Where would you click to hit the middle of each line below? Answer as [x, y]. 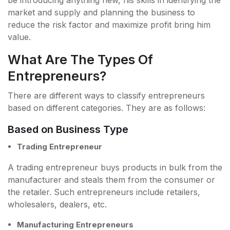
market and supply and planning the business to [101, 13]
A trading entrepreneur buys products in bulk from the [115, 168]
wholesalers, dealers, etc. [57, 205]
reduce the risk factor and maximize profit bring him [109, 25]
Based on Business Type [68, 130]
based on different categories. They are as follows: [107, 108]
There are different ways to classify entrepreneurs [106, 96]
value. [19, 37]
